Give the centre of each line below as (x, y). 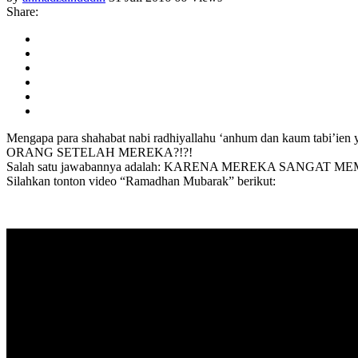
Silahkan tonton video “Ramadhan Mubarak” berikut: (141, 181)
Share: (22, 11)
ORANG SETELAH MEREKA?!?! (99, 152)
